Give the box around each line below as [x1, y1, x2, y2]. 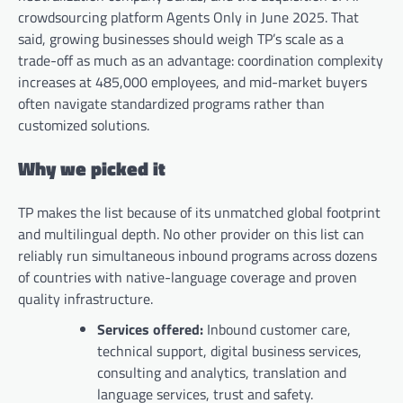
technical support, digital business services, [97, 339, 362, 362]
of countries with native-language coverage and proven [18, 265, 357, 288]
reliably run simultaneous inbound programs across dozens [18, 244, 377, 266]
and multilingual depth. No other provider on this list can [18, 222, 364, 245]
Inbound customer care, [207, 318, 351, 340]
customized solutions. [18, 114, 149, 137]
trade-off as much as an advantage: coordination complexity [18, 49, 383, 72]
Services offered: [97, 318, 207, 340]
